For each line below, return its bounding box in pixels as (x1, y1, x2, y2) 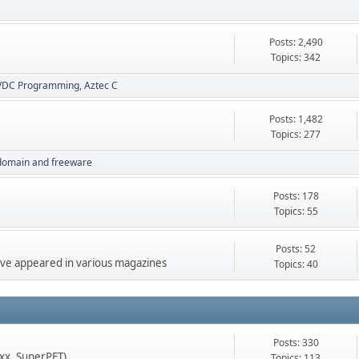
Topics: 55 (273, 204, 318, 219)
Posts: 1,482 (268, 112, 323, 127)
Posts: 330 (272, 336, 319, 350)
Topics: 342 (271, 50, 321, 65)
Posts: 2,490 (268, 35, 323, 50)
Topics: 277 (271, 127, 321, 142)
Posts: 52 (276, 242, 317, 256)
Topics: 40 (273, 257, 318, 272)
